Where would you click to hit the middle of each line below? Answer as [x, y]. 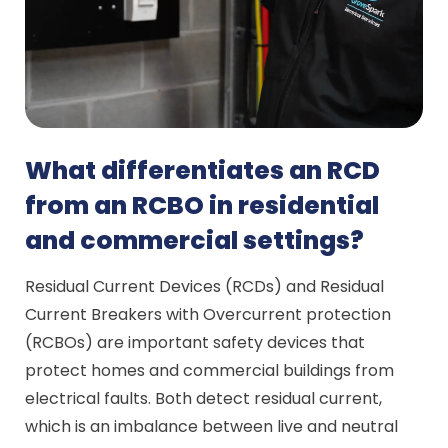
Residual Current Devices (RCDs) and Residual [205, 286]
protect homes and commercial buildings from [210, 370]
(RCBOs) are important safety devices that [195, 342]
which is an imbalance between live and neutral [212, 426]
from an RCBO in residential [202, 205]
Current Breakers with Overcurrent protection [208, 314]
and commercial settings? [195, 240]
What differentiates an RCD [203, 170]
